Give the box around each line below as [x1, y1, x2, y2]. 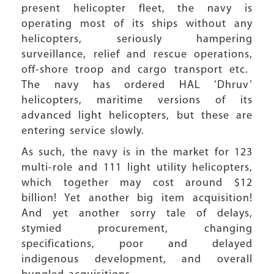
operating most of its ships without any [21, 18, 253, 30]
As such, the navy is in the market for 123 [21, 147, 253, 158]
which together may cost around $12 [21, 177, 253, 189]
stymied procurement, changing [21, 223, 253, 235]
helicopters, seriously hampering [21, 34, 253, 45]
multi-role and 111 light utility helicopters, [21, 162, 253, 174]
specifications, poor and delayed [21, 239, 253, 250]
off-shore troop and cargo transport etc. [21, 64, 253, 76]
